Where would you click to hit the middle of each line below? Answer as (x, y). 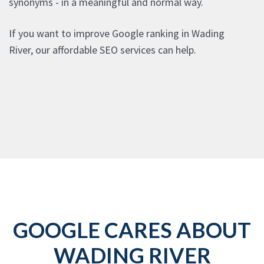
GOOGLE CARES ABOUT (132, 230)
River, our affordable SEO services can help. (103, 50)
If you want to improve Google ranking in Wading (117, 34)
